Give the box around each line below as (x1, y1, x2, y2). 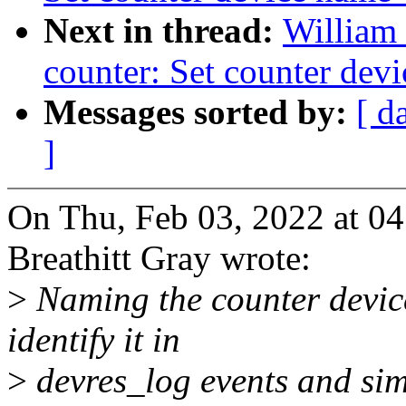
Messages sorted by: (43, 92, 356, 132)
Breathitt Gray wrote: (7, 238, 311, 278)
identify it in (7, 320, 180, 360)
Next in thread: (43, 11, 283, 51)
